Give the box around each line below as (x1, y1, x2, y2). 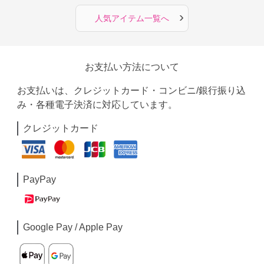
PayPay (23, 174, 57, 184)
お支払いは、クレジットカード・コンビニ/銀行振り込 (17, 85, 246, 95)
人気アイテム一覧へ (94, 14, 169, 23)
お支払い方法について (84, 62, 179, 72)
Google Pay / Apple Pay (23, 222, 123, 233)
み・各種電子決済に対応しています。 (17, 100, 178, 110)
